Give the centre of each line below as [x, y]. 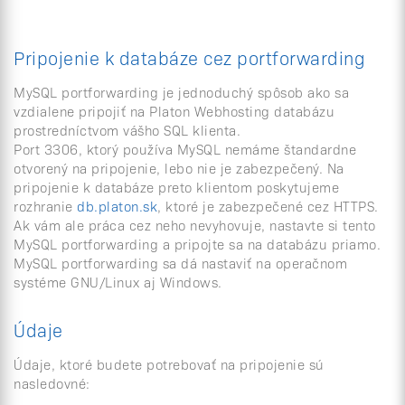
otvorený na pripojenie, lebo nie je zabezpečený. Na [179, 168]
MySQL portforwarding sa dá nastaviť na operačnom [180, 263]
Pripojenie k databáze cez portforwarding [189, 57]
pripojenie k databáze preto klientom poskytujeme [176, 187]
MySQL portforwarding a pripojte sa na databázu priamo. [197, 244]
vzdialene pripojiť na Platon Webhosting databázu [174, 111]
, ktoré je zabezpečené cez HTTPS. [268, 206]
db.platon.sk [117, 206]
